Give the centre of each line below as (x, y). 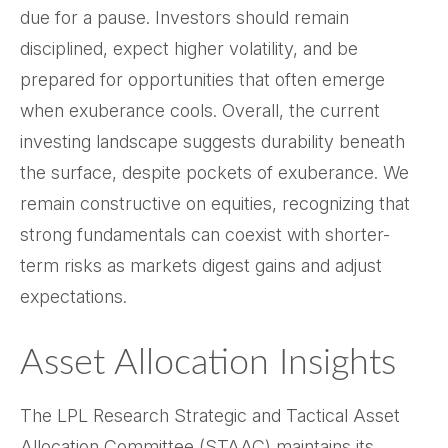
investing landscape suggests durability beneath (212, 142)
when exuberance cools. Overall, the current (200, 111)
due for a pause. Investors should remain (184, 18)
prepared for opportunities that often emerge (202, 80)
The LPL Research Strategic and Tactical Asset (210, 416)
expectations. (73, 297)
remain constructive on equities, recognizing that (215, 204)
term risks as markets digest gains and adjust (201, 266)
